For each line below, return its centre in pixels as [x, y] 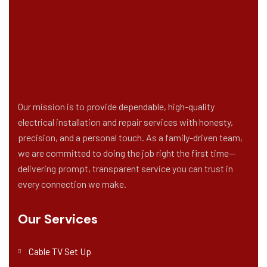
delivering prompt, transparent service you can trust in [125, 168]
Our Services [58, 219]
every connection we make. [72, 184]
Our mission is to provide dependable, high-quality [116, 106]
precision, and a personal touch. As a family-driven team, [130, 137]
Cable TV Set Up [60, 251]
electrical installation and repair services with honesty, [125, 122]
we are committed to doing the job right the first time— [127, 153]
